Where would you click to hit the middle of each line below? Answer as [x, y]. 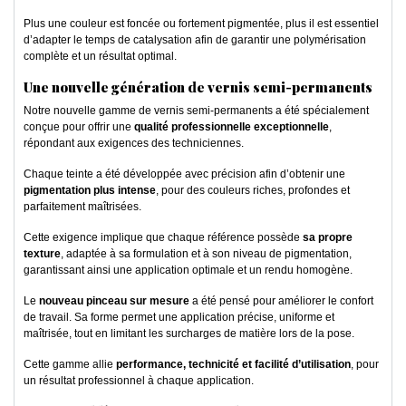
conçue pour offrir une [79, 127]
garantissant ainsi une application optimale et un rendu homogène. [188, 271]
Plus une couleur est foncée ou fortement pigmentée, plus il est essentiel [201, 24]
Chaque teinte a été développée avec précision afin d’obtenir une [184, 174]
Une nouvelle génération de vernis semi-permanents [198, 87]
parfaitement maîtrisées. [82, 207]
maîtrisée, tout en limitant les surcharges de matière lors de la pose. [189, 334]
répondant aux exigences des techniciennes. [134, 144]
